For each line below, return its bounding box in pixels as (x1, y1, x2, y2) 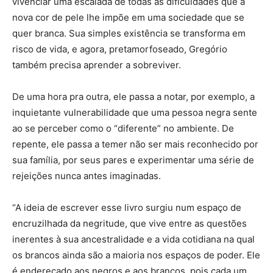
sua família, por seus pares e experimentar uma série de (12, 154, 254, 166)
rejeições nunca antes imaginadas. (12, 169, 161, 182)
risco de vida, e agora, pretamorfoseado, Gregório (12, 43, 227, 55)
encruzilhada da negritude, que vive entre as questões (12, 217, 247, 229)
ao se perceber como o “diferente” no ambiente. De (12, 122, 234, 134)
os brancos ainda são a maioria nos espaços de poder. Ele (12, 249, 260, 261)
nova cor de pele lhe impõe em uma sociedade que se (12, 11, 244, 23)
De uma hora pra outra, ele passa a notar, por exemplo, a (12, 90, 255, 102)
